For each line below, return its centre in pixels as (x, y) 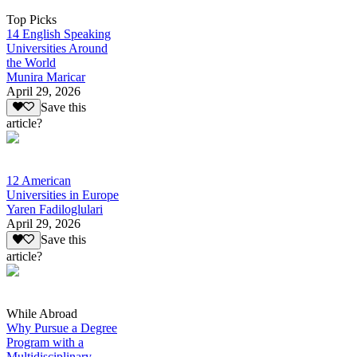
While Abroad (42, 313)
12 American (39, 181)
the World (31, 63)
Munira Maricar (46, 77)
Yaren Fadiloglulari (55, 210)
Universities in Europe (63, 195)
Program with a (45, 342)
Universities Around (57, 49)
